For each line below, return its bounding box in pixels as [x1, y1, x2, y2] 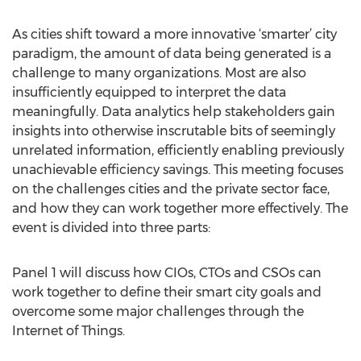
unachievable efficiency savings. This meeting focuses [12, 162, 343, 177]
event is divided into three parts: [12, 220, 210, 235]
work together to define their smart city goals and [12, 284, 322, 300]
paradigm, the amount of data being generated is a [12, 46, 331, 61]
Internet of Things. [12, 323, 125, 338]
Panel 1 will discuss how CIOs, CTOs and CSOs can [12, 265, 322, 280]
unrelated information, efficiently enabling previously [12, 143, 344, 158]
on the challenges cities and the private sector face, [12, 181, 330, 197]
